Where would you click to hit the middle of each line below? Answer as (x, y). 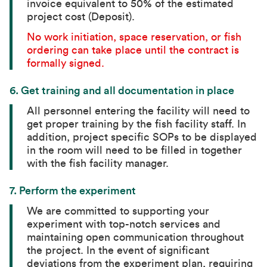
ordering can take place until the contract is (133, 50)
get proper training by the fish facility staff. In (137, 124)
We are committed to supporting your (118, 211)
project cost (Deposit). (81, 17)
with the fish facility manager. (98, 163)
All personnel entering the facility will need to (139, 111)
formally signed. (66, 63)
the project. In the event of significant (118, 250)
